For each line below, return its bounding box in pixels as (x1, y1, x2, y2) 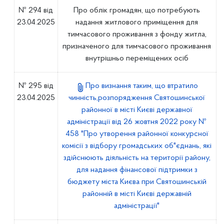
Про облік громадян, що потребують (73, 6, 200, 14)
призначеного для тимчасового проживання (62, 42, 211, 50)
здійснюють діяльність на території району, (63, 154, 210, 162)
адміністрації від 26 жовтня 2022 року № (67, 118, 207, 126)
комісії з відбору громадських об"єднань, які (62, 142, 212, 150)
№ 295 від (18, 82, 53, 90)
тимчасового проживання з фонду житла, (67, 30, 206, 38)
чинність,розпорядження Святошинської (68, 94, 205, 102)
